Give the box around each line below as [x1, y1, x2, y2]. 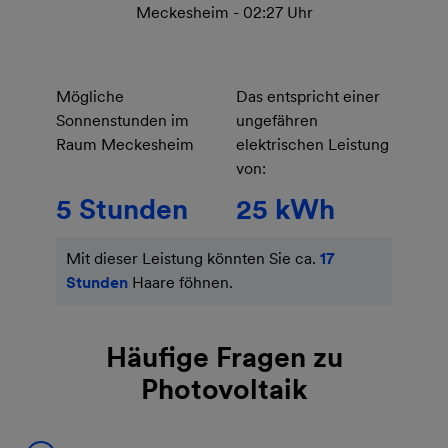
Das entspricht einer [236, 86, 380, 106]
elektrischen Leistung [236, 134, 389, 154]
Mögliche [56, 86, 124, 106]
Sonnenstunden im [56, 110, 189, 130]
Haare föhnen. [128, 272, 233, 292]
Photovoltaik [140, 371, 308, 406]
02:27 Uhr [242, 2, 313, 22]
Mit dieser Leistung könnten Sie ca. [66, 248, 320, 268]
